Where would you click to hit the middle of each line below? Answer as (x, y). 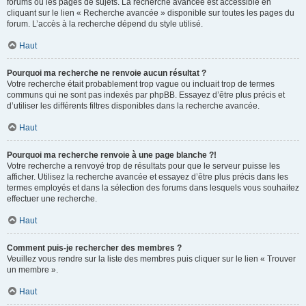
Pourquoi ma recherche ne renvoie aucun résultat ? (107, 73)
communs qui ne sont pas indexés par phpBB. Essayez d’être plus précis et (146, 95)
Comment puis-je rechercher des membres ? (94, 248)
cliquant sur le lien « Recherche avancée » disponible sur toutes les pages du (151, 13)
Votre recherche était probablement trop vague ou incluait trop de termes (141, 84)
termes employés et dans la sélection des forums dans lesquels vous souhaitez (153, 188)
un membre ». (32, 270)
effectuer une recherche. (52, 199)
